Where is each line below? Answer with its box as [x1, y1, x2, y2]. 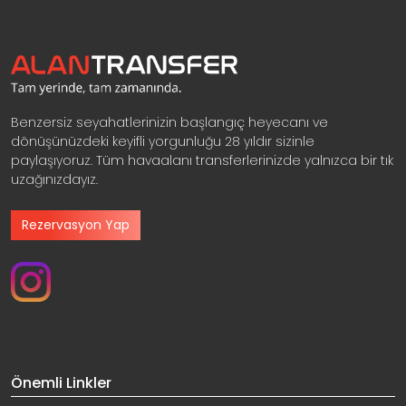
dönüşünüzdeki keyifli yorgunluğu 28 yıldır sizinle [11, 131, 314, 150]
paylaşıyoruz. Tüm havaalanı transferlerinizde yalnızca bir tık [11, 150, 393, 169]
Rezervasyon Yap [22, 215, 130, 234]
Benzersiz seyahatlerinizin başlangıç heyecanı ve [11, 112, 328, 131]
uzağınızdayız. [11, 169, 98, 188]
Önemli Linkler [11, 372, 111, 393]
